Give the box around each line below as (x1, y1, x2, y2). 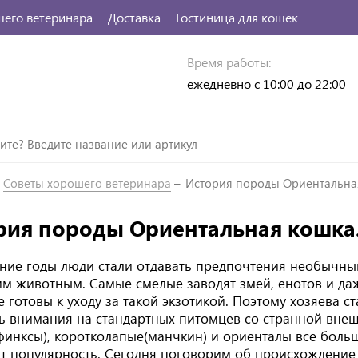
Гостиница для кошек (176, 9, 298, 26)
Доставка (108, 9, 161, 26)
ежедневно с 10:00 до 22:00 (187, 75, 346, 93)
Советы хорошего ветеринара (3, 174, 171, 191)
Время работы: (187, 54, 271, 71)
